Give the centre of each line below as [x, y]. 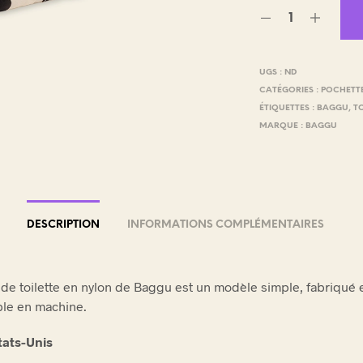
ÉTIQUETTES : [288, 108]
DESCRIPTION [63, 224]
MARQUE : [283, 126]
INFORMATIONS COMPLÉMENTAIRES [226, 224]
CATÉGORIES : [290, 90]
